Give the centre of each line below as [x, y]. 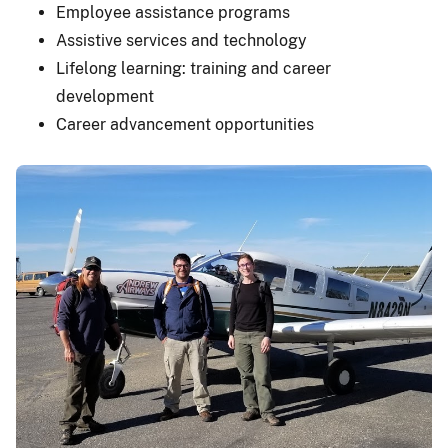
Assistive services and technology [181, 41]
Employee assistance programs [173, 13]
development [105, 97]
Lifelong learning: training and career [193, 69]
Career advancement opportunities [185, 125]
